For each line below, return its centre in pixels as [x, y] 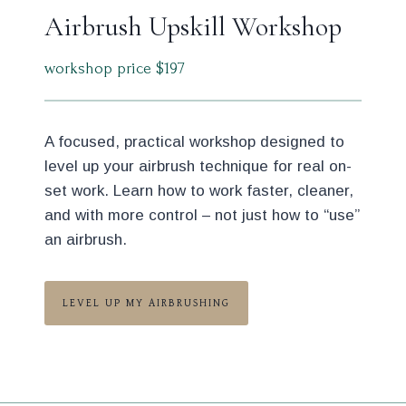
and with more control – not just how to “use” [202, 215]
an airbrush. [86, 240]
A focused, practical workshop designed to [194, 142]
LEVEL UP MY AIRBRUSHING [146, 303]
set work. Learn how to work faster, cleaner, [199, 191]
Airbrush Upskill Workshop [193, 27]
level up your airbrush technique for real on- [198, 166]
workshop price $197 [115, 68]
